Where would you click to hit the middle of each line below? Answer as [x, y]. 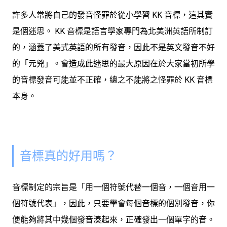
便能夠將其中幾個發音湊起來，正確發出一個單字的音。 [113, 220]
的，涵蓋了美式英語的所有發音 [69, 48]
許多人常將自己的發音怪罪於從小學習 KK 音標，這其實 [112, 15]
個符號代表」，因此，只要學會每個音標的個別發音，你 [113, 204]
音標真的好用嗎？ [70, 156]
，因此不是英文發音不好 [170, 48]
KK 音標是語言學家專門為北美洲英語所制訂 [134, 31]
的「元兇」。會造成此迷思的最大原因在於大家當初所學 [113, 64]
